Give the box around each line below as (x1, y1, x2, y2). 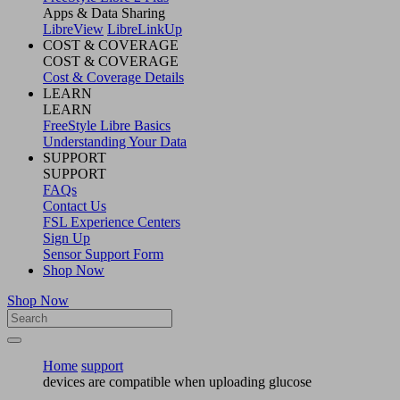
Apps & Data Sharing (43, 4, 165, 21)
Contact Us (43, 197, 106, 213)
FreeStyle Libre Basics (43, 117, 171, 133)
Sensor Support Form (43, 246, 163, 262)
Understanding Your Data (43, 133, 187, 149)
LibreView (43, 21, 104, 37)
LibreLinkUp (107, 21, 182, 37)
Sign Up (43, 229, 90, 246)
